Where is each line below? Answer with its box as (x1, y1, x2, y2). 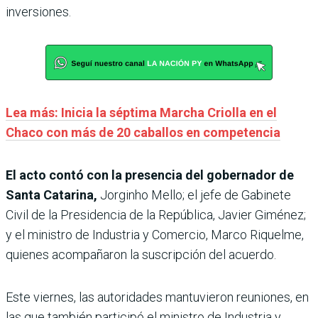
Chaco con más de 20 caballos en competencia (6, 125, 280, 141)
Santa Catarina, (6, 187, 97, 203)
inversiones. (6, 4, 71, 20)
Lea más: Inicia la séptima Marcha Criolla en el (6, 105, 277, 121)
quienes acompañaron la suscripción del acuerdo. (6, 247, 276, 263)
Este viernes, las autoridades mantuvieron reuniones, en (6, 290, 309, 305)
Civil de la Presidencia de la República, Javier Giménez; (6, 207, 306, 223)
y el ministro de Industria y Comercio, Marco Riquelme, (6, 227, 304, 243)
